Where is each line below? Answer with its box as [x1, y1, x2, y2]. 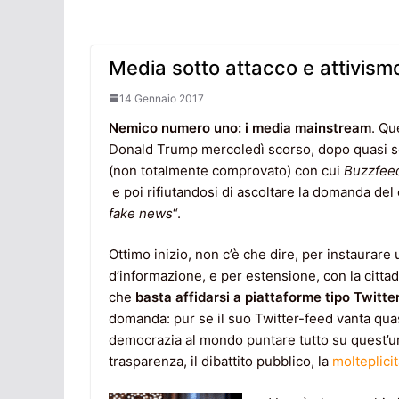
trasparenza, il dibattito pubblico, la [109, 353, 332, 370]
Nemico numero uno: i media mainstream [109, 118, 371, 136]
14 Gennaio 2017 [119, 91, 204, 105]
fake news [109, 204, 173, 222]
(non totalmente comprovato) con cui [109, 161, 344, 179]
